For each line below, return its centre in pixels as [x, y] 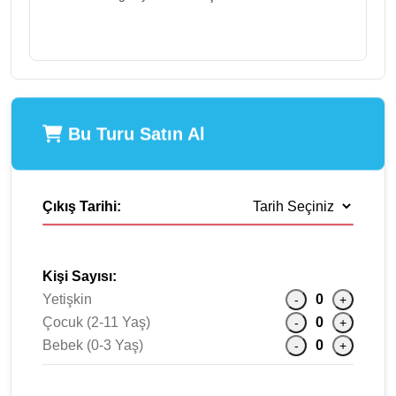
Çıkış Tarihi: [82, 206]
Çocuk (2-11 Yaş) [96, 322]
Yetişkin [67, 299]
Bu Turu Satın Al [134, 132]
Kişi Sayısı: [80, 276]
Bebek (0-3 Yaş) [93, 345]
